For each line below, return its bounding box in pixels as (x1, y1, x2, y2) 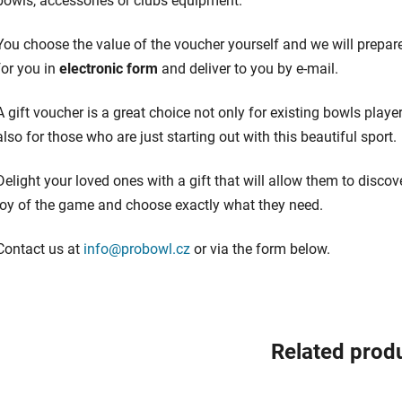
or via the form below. (190, 240, 330, 258)
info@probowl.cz (83, 240, 190, 258)
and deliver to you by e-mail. (158, 60, 338, 78)
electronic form (59, 60, 158, 78)
